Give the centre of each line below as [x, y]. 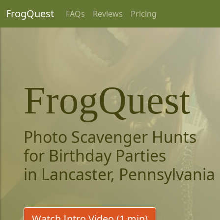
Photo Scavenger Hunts [110, 137]
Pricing [144, 14]
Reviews [108, 14]
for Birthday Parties [95, 155]
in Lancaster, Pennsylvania [119, 174]
